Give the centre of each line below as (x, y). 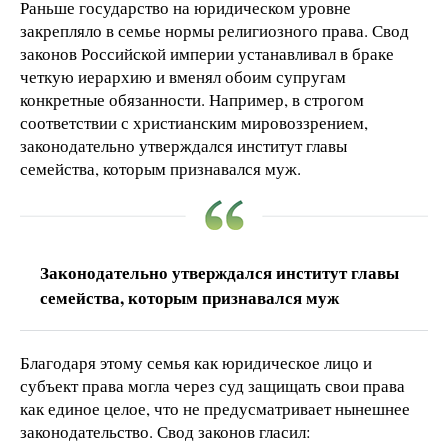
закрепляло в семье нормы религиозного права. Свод (214, 31)
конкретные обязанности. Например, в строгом (192, 100)
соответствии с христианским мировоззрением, (194, 123)
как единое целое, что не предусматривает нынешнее (215, 409)
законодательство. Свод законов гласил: (165, 432)
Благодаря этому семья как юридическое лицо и (196, 363)
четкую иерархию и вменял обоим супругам (183, 77)
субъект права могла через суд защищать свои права (212, 386)
